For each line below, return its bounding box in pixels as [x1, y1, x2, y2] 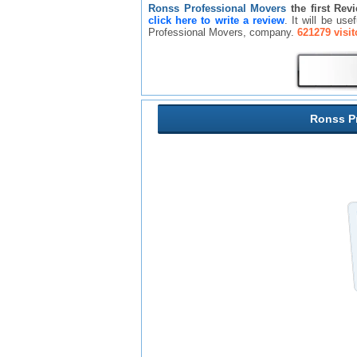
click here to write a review [148, 14, 285, 26]
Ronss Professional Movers [148, 2, 287, 14]
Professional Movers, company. [148, 26, 297, 38]
